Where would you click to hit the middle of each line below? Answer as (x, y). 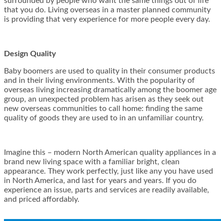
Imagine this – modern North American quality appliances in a (110, 153)
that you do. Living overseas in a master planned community (107, 10)
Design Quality (30, 54)
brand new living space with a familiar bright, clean (92, 162)
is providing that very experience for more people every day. (107, 19)
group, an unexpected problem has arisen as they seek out (104, 99)
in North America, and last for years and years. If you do (100, 181)
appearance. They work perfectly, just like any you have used (109, 171)
